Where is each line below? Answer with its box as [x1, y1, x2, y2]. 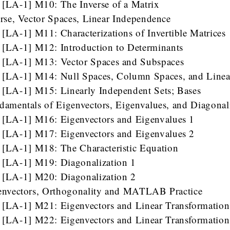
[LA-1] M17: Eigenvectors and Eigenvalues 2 [2, 127, 195, 140]
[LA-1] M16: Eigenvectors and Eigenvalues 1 [2, 112, 195, 126]
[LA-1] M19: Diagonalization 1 [2, 156, 136, 169]
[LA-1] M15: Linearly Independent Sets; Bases [2, 84, 201, 97]
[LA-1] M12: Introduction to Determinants [2, 41, 183, 54]
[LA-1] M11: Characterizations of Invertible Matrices [2, 26, 226, 40]
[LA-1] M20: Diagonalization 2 [2, 170, 136, 183]
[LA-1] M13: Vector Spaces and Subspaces [2, 55, 184, 68]
